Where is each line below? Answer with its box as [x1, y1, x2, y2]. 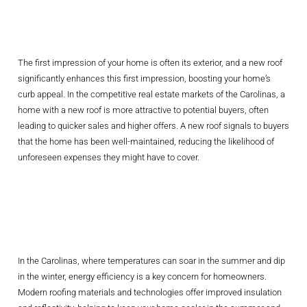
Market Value [17, 8, 212, 45]
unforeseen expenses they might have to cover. [17, 151, 199, 162]
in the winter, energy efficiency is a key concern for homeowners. [17, 271, 267, 282]
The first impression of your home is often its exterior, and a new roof [17, 57, 282, 68]
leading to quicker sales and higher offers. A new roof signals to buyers [17, 120, 289, 131]
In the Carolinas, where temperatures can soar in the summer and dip [17, 256, 285, 267]
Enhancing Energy [17, 173, 284, 210]
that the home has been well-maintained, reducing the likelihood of [17, 136, 274, 147]
